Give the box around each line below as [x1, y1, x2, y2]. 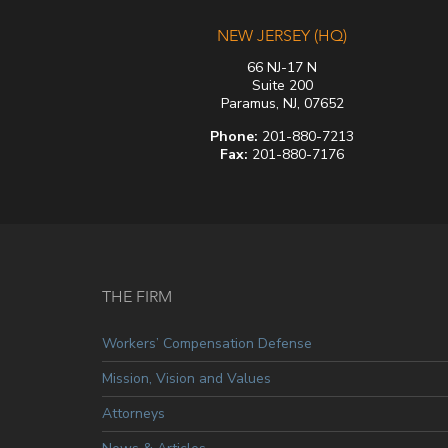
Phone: [210, 127, 258, 147]
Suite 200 [251, 76, 313, 96]
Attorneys [102, 404, 165, 424]
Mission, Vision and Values [102, 369, 271, 389]
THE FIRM [102, 287, 172, 307]
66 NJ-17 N [247, 58, 317, 78]
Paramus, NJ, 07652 [220, 94, 344, 114]
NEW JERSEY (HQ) [217, 26, 347, 46]
